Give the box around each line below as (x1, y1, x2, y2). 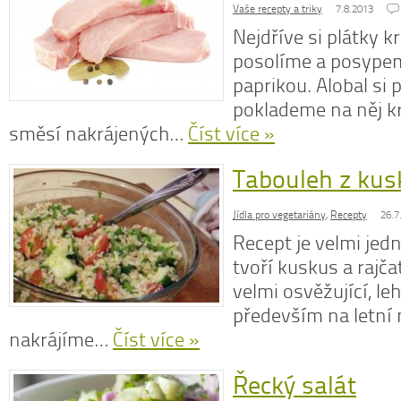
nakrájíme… (9, 328, 113, 352)
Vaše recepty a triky (233, 3, 322, 15)
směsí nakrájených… (9, 122, 188, 146)
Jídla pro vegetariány (233, 209, 326, 221)
